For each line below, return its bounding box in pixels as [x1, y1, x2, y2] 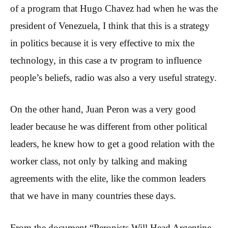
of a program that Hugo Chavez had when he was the [10, 3, 218, 14]
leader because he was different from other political [10, 121, 207, 132]
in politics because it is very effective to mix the [10, 37, 194, 48]
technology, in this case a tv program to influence [10, 54, 202, 66]
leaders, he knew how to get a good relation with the [10, 138, 214, 150]
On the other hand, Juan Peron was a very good [10, 104, 196, 115]
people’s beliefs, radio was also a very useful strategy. [10, 72, 217, 83]
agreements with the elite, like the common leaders [10, 173, 206, 184]
